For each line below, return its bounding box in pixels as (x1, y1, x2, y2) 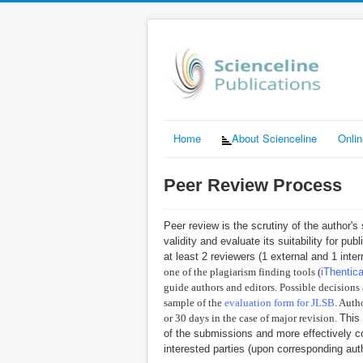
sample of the (164, 296, 224, 309)
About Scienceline (232, 130, 317, 146)
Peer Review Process (164, 174, 342, 195)
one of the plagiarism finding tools (164, 265, 315, 278)
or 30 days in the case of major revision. (164, 311, 340, 324)
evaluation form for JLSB (224, 296, 335, 309)
